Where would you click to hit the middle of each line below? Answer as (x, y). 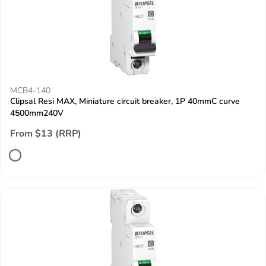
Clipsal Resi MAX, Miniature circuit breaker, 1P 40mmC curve (125, 101)
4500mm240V (37, 113)
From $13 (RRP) (46, 134)
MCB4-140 (30, 91)
